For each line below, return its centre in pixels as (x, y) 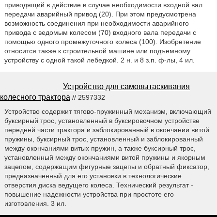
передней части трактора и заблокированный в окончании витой (107, 130)
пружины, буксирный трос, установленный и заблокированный (103, 139)
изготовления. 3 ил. (35, 204)
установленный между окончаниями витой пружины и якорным (105, 158)
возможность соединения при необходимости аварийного (96, 23)
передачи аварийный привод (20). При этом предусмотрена (100, 14)
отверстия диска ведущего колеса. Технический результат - (99, 185)
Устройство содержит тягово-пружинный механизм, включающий (108, 112)
